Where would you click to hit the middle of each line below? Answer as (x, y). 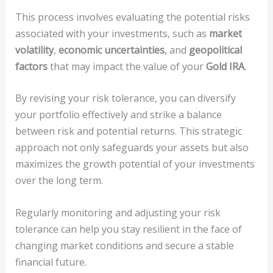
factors (31, 66)
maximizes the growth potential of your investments (135, 164)
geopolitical (215, 50)
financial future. (51, 262)
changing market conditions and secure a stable (124, 245)
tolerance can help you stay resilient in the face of (128, 229)
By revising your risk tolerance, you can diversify (125, 98)
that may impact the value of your (126, 66)
